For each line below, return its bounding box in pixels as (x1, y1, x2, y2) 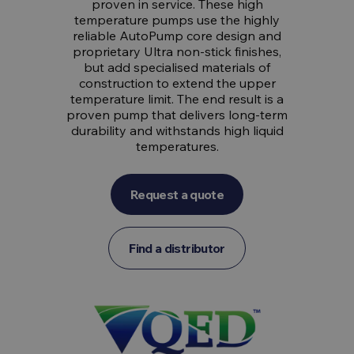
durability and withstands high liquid (70, 122, 284, 138)
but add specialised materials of (84, 59, 270, 75)
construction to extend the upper (78, 75, 276, 91)
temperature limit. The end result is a (70, 91, 284, 107)
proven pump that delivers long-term (66, 107, 288, 122)
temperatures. (135, 138, 219, 154)
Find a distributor (129, 240, 225, 256)
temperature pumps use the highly (74, 12, 280, 28)
